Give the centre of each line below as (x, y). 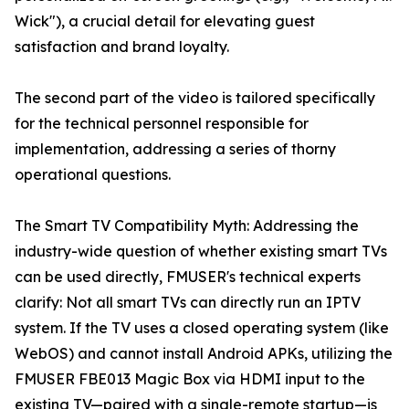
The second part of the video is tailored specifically (195, 98)
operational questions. (93, 175)
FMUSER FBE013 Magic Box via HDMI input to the (190, 379)
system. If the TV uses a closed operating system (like (202, 328)
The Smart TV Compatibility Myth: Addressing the (187, 226)
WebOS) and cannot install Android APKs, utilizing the (204, 354)
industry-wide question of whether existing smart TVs (201, 252)
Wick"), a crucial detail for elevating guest (165, 21)
